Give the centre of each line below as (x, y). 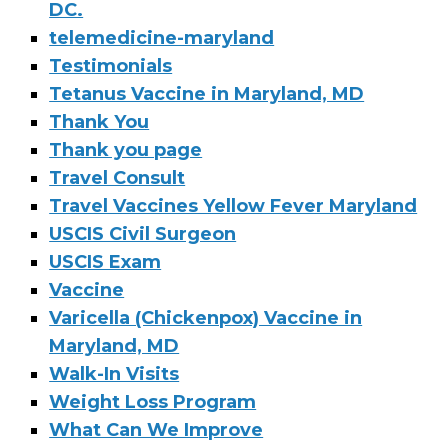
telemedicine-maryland (162, 38)
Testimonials (111, 66)
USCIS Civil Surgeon (143, 234)
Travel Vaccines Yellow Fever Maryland (233, 206)
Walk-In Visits (114, 374)
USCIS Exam (105, 262)
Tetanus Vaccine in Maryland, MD (207, 94)
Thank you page (126, 150)
